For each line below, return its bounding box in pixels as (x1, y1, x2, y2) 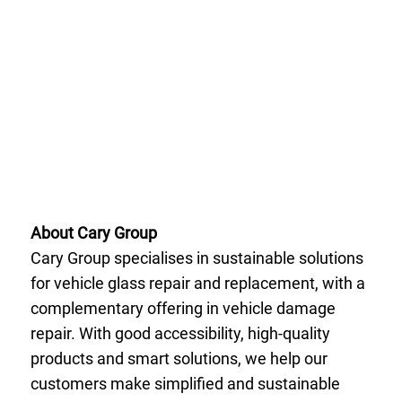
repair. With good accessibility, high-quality (30, 324, 330, 344)
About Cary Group (30, 223, 157, 243)
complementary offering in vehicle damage (30, 299, 336, 319)
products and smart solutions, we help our (30, 349, 328, 369)
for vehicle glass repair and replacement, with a (30, 274, 365, 293)
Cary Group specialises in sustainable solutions (30, 249, 363, 268)
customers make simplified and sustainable (30, 374, 340, 394)
